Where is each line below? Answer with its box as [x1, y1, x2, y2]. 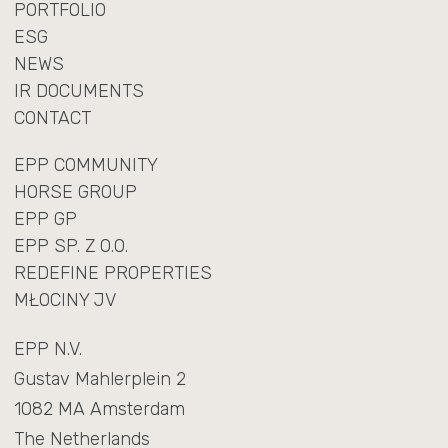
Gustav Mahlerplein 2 [13, 367, 186, 390]
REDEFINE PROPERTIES [13, 261, 212, 284]
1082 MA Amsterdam [13, 397, 185, 420]
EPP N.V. [13, 337, 82, 360]
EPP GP [13, 207, 77, 230]
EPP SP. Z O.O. [13, 234, 128, 257]
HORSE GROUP [13, 180, 137, 203]
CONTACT [13, 106, 91, 129]
